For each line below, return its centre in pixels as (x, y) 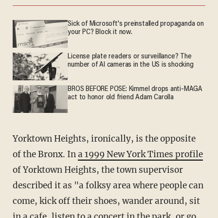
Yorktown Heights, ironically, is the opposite (104, 138)
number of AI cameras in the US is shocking (131, 65)
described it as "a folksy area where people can (108, 185)
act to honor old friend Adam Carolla (121, 98)
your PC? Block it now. (100, 33)
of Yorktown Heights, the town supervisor (98, 170)
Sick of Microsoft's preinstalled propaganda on (136, 24)
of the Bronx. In (45, 154)
